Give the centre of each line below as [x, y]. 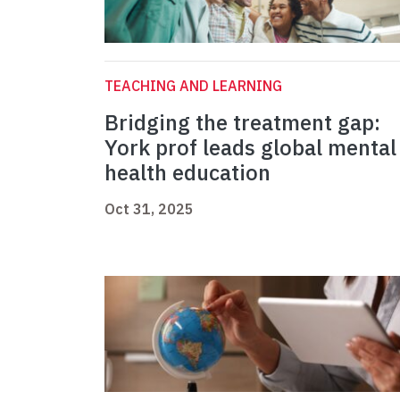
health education [187, 173]
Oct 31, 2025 [149, 209]
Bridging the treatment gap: [242, 123]
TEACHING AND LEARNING [193, 86]
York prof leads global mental [250, 148]
